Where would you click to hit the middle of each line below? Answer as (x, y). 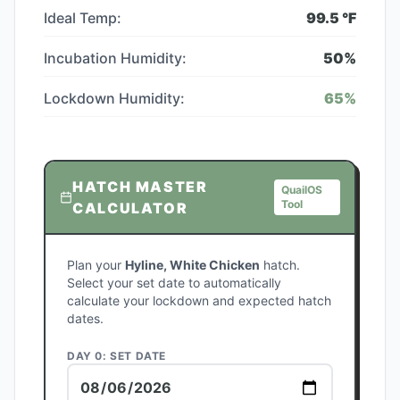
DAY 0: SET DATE (117, 356)
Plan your (96, 265)
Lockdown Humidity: (114, 98)
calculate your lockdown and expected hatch (199, 300)
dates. (85, 318)
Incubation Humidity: (115, 58)
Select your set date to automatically (174, 283)
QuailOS (302, 190)
